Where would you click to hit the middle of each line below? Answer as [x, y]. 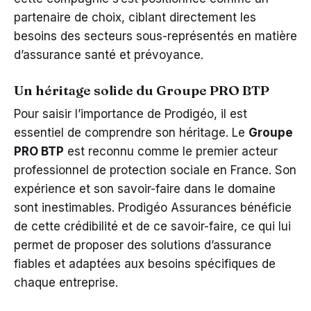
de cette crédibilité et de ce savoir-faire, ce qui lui [152, 226]
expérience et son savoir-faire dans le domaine [145, 188]
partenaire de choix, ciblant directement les [135, 17]
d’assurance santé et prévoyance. [109, 54]
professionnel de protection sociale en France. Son [155, 170]
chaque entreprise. [66, 282]
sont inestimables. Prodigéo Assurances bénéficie [153, 207]
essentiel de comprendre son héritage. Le [131, 132]
